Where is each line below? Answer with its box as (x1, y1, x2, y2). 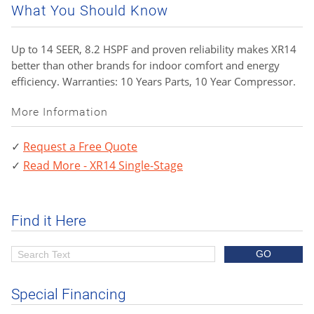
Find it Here (11, 212, 86, 230)
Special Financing (11, 286, 126, 303)
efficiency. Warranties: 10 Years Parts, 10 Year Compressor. (11, 74, 296, 89)
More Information (11, 105, 108, 119)
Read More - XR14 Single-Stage (23, 158, 183, 174)
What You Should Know (11, 2, 168, 20)
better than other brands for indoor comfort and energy (11, 58, 280, 73)
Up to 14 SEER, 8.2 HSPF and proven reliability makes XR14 (11, 42, 296, 57)
